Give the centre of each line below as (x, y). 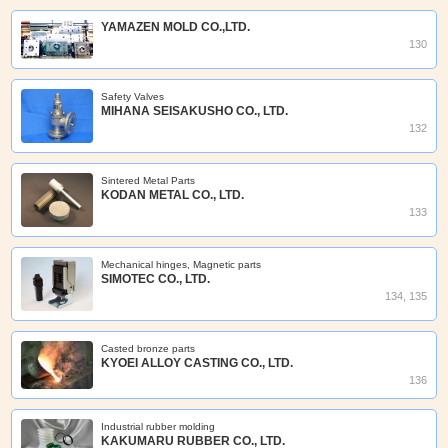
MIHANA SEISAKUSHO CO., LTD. (195, 111)
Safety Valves (133, 97)
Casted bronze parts (148, 349)
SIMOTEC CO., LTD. (156, 279)
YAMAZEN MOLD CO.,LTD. (176, 27)
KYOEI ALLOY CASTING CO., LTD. (197, 363)
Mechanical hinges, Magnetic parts (181, 265)
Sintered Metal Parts (148, 181)
